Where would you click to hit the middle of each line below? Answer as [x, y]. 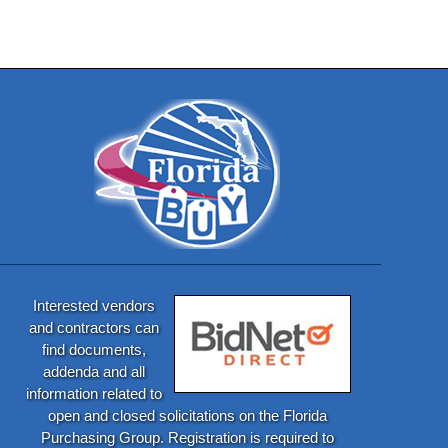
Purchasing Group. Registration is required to [187, 437]
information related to [93, 393]
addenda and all [93, 371]
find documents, [93, 349]
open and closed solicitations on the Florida [187, 415]
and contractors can [93, 327]
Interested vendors [93, 305]
